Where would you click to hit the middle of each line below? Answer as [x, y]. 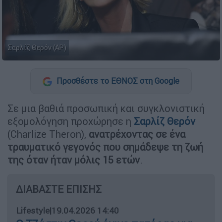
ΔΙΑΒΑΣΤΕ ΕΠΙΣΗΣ [59, 189]
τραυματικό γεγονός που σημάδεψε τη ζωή [105, 147]
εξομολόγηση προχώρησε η [71, 121]
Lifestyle [33, 210]
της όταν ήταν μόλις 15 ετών [74, 160]
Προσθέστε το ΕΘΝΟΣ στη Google [117, 81]
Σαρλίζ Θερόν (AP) [37, 48]
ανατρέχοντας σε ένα [137, 134]
